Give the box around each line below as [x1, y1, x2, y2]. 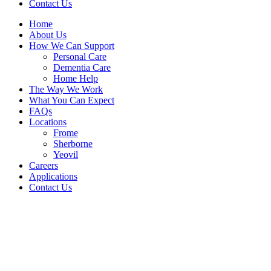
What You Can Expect [29, 94, 114, 105]
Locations [29, 116, 67, 127]
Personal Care [53, 51, 106, 62]
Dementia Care [53, 62, 111, 73]
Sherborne [53, 138, 93, 149]
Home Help [53, 73, 98, 83]
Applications [29, 171, 77, 181]
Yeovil [53, 149, 78, 160]
